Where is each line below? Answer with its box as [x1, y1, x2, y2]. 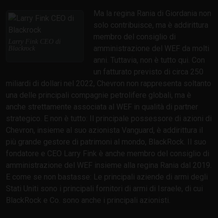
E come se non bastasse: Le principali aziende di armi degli [6, 172, 208, 182]
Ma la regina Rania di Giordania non [93, 9, 211, 18]
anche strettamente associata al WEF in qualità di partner [6, 102, 198, 112]
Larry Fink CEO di [8, 38, 61, 46]
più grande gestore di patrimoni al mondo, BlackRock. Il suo [6, 137, 206, 147]
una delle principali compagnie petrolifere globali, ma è [6, 91, 191, 100]
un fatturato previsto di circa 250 [93, 67, 203, 77]
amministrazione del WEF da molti [93, 44, 209, 54]
